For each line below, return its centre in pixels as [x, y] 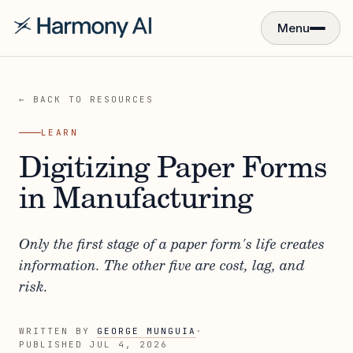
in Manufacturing [136, 201]
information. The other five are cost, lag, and [162, 267]
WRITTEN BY [58, 331]
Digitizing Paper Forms [173, 170]
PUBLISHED [54, 344]
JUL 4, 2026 [128, 344]
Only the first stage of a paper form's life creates [172, 246]
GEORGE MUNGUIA [146, 331]
